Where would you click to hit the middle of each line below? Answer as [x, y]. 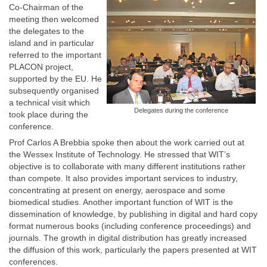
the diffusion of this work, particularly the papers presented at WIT [133, 250]
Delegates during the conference [181, 110]
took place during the [49, 114]
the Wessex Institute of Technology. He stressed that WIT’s [119, 154]
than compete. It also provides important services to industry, [123, 178]
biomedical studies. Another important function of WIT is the [121, 202]
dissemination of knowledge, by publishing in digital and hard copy [133, 214]
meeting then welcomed [54, 19]
